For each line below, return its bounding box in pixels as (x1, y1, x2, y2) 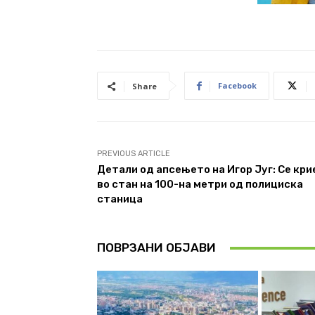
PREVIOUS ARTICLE (97, 149, 170, 159)
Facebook (218, 80, 257, 91)
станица (97, 193, 143, 206)
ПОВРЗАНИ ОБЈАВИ (97, 240, 216, 255)
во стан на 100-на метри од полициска (97, 178, 303, 191)
